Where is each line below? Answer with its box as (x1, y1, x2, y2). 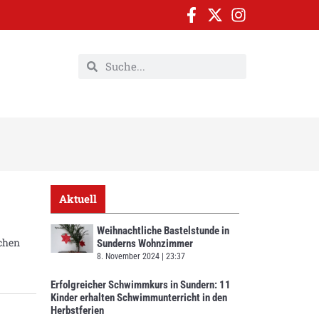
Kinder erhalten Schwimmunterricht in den (51, 291, 227, 304)
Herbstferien (51, 303, 104, 317)
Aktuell (59, 191, 97, 206)
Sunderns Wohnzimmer (97, 236, 193, 250)
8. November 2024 (97, 251, 162, 261)
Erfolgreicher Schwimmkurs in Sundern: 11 (51, 278, 231, 291)
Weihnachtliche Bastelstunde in (97, 224, 229, 237)
